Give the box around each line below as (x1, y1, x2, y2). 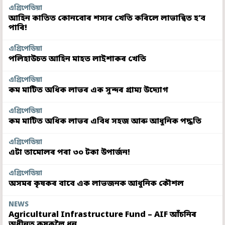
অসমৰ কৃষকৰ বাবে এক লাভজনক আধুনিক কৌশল (9, 178, 184, 189)
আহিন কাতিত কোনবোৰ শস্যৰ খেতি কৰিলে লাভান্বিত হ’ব (9, 13, 205, 24)
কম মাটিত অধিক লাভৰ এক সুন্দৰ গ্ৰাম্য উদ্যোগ (9, 84, 168, 96)
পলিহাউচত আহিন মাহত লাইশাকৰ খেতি (9, 53, 146, 65)
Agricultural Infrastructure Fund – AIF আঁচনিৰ (9, 209, 196, 220)
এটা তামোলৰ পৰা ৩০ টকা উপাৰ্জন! (9, 147, 130, 158)
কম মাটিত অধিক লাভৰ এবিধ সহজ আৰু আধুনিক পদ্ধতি (9, 116, 201, 127)
